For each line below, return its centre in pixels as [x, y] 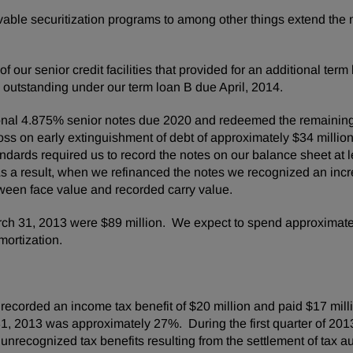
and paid [278, 306]
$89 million [132, 223]
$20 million [220, 306]
